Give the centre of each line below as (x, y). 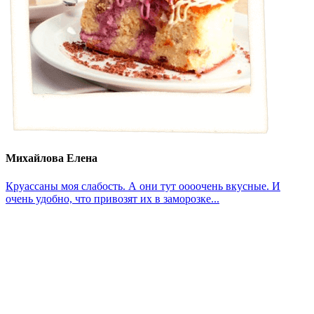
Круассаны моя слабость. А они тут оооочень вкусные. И (143, 186)
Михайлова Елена (52, 158)
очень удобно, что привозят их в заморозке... (112, 198)
